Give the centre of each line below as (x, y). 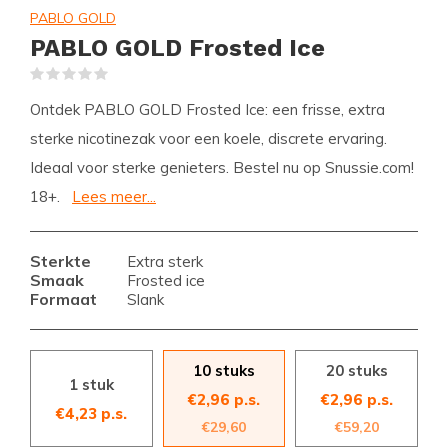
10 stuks (223, 370)
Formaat (63, 299)
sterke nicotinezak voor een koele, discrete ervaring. (208, 138)
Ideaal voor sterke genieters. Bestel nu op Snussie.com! (222, 167)
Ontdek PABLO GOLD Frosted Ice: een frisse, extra (207, 109)
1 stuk (91, 384)
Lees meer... (114, 196)
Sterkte (60, 261)
